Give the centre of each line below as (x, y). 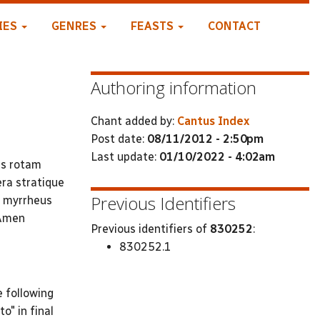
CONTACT (234, 26)
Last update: (125, 156)
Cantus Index (213, 121)
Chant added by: (134, 121)
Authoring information (174, 87)
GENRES (75, 26)
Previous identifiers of (150, 229)
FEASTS (153, 26)
